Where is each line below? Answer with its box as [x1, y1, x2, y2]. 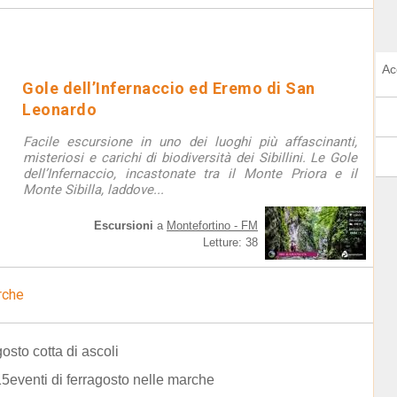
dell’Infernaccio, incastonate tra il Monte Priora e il [23, 166, 357, 182]
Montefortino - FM [167, 219, 258, 232]
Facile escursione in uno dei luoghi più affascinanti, [23, 134, 357, 150]
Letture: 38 [203, 236, 258, 249]
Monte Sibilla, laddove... [23, 182, 164, 198]
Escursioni [94, 219, 153, 232]
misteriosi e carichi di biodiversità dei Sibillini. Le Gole [23, 150, 357, 166]
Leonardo [22, 100, 97, 119]
